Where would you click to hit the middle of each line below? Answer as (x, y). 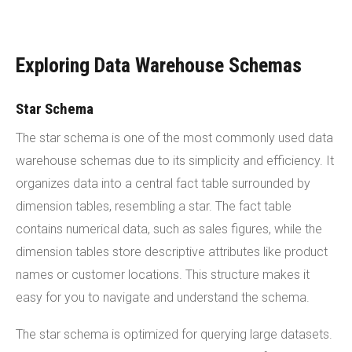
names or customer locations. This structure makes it (163, 274)
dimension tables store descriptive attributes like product (172, 251)
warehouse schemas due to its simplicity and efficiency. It (175, 160)
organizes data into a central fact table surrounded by (163, 183)
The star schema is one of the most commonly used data (174, 137)
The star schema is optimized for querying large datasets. (174, 334)
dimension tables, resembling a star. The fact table (154, 206)
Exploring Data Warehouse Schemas (159, 65)
